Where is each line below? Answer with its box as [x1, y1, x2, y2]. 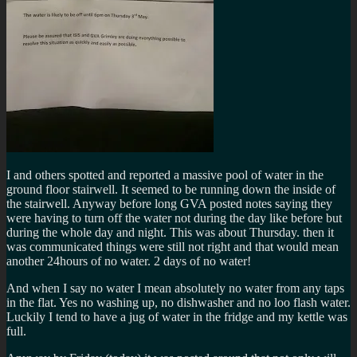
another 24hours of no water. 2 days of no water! [6, 253, 251, 268]
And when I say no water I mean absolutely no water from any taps [6, 280, 344, 295]
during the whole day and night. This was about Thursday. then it [6, 225, 334, 239]
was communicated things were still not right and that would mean [6, 239, 339, 253]
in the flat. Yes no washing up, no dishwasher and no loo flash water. [6, 295, 351, 309]
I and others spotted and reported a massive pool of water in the [6, 167, 324, 182]
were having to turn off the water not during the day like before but [6, 210, 342, 225]
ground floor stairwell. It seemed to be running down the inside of [6, 182, 335, 196]
